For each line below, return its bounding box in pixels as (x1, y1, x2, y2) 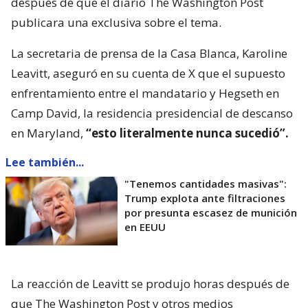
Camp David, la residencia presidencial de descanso (11, 105, 293, 121)
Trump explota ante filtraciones (124, 191, 285, 205)
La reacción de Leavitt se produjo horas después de (11, 276, 289, 291)
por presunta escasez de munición (124, 206, 297, 219)
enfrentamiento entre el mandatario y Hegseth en (11, 85, 279, 101)
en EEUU (124, 220, 166, 234)
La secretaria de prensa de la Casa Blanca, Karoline (11, 45, 287, 61)
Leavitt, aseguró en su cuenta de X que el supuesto (11, 65, 285, 81)
